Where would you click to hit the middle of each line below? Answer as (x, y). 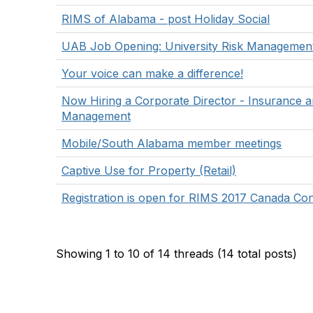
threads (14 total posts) (235, 253)
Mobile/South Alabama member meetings (172, 143)
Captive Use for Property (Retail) (149, 170)
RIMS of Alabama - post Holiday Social (166, 19)
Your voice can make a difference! (152, 73)
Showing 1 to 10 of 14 (115, 253)
